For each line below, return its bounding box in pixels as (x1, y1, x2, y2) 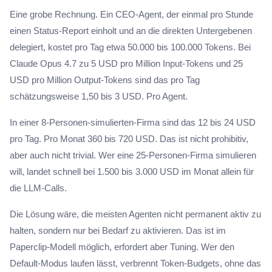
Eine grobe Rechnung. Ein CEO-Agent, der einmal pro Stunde (10, 9, 253, 19)
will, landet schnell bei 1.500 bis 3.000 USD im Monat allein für (10, 166, 254, 177)
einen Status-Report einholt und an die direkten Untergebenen (10, 25, 252, 36)
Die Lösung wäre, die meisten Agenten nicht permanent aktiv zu (10, 209, 261, 219)
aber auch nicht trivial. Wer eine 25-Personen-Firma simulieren (10, 150, 256, 160)
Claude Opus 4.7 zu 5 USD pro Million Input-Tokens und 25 (10, 58, 243, 69)
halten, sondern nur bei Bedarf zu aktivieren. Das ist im (10, 225, 226, 236)
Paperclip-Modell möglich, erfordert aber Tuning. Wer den (10, 242, 234, 252)
